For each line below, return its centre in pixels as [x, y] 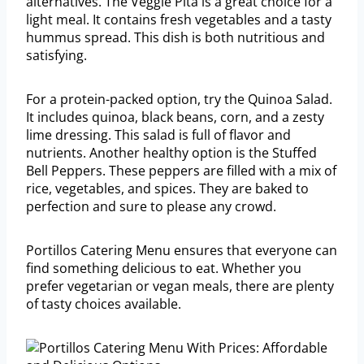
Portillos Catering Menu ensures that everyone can [182, 251]
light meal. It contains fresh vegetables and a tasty [179, 20]
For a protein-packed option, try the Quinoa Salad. [179, 100]
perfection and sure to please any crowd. [151, 207]
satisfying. [56, 56]
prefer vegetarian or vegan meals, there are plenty [180, 286]
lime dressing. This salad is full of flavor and [158, 135]
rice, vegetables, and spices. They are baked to [167, 189]
